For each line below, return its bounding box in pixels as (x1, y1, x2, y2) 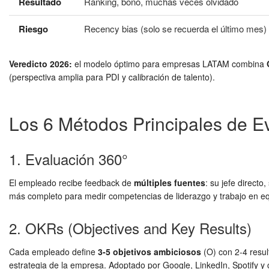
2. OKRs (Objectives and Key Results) (9, 217, 252, 238)
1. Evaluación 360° (9, 148, 128, 169)
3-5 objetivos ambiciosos (98, 246, 201, 258)
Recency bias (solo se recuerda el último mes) (84, 22, 267, 35)
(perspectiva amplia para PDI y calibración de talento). (9, 71, 215, 83)
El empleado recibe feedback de (9, 177, 134, 189)
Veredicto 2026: (9, 58, 72, 70)
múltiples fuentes (134, 177, 205, 189)
